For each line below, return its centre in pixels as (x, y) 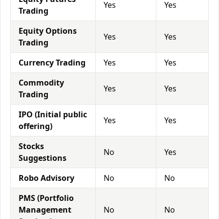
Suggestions (43, 158)
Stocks (31, 146)
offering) (35, 126)
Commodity (41, 83)
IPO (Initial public (53, 114)
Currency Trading (52, 63)
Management (45, 210)
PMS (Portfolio (46, 198)
